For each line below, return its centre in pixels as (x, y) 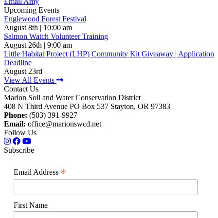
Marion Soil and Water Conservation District (72, 98)
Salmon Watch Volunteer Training (56, 36)
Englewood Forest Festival (45, 19)
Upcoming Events (32, 10)
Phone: (16, 115)
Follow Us (20, 133)
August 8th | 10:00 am (38, 28)
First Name (31, 205)
